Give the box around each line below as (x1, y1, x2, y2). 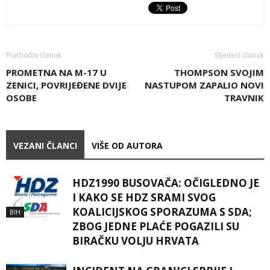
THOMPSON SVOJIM (174, 66, 264, 78)
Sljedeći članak (215, 51, 264, 60)
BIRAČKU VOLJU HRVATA (72, 233, 199, 248)
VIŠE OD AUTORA (92, 139, 163, 151)
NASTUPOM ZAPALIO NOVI (145, 78, 264, 91)
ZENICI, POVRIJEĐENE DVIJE (6, 78, 127, 91)
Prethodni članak (6, 51, 61, 60)
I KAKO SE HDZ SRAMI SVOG (72, 190, 216, 204)
